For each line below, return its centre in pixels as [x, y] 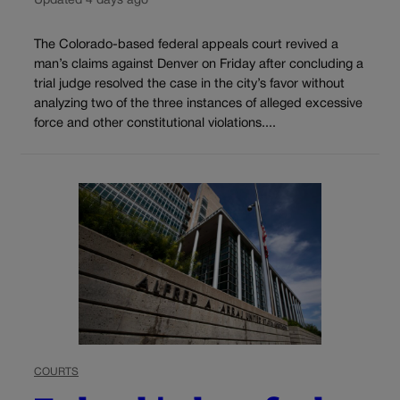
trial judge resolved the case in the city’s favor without [189, 84]
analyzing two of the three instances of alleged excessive [198, 104]
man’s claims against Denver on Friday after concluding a [199, 64]
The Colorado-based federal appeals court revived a [186, 45]
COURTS [56, 371]
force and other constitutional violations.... [155, 123]
